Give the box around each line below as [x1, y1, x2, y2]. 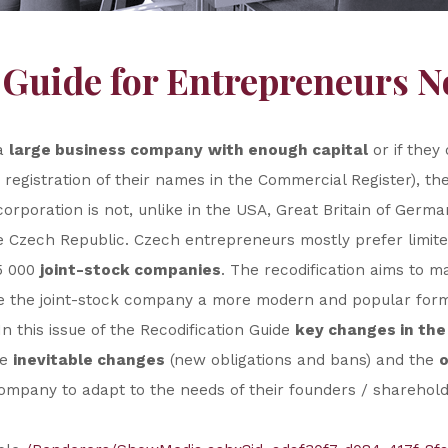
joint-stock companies [39, 261, 221, 279]
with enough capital [207, 141, 368, 159]
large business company [8, 141, 203, 159]
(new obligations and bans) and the [164, 351, 439, 369]
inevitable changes [12, 351, 165, 369]
